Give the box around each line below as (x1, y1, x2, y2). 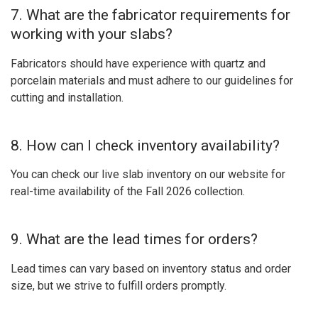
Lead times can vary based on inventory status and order (11, 261, 291, 275)
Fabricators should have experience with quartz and (11, 57, 265, 70)
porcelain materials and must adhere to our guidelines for (11, 74, 293, 87)
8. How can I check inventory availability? (11, 136, 280, 154)
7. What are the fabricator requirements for (11, 6, 290, 24)
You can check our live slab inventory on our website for (11, 168, 285, 182)
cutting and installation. (11, 91, 124, 104)
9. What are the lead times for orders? (11, 230, 258, 248)
